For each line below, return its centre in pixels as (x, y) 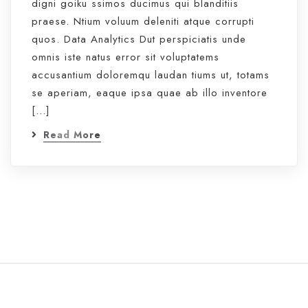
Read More (72, 135)
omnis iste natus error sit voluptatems (125, 57)
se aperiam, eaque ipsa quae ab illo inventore (150, 93)
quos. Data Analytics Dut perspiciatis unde (139, 39)
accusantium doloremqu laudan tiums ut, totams (151, 75)
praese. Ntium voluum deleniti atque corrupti (143, 21)
